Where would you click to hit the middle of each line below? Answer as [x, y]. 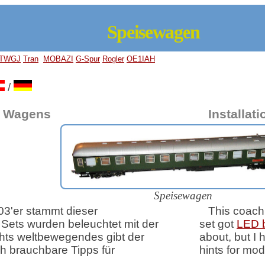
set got [218, 224]
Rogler [113, 59]
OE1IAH [141, 59]
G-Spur [88, 59]
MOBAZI [58, 59]
